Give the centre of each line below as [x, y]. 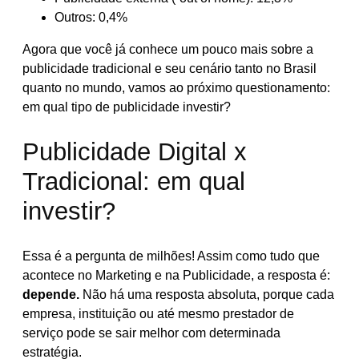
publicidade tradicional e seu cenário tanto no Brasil [169, 68]
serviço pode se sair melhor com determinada [151, 333]
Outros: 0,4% [91, 17]
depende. [51, 295]
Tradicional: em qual [134, 182]
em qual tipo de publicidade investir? [127, 107]
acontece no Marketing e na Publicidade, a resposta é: [176, 276]
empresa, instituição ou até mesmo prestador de [158, 314]
